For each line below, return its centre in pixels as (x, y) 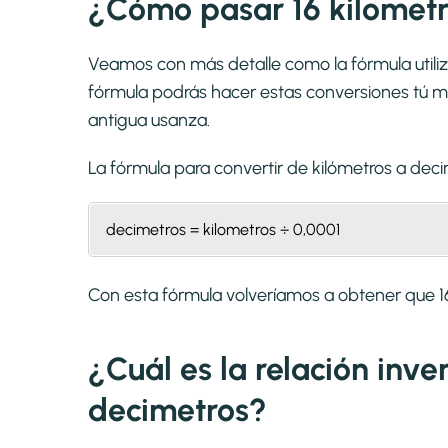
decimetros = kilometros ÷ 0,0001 (223, 230)
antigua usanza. (149, 120)
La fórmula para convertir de (200, 168)
